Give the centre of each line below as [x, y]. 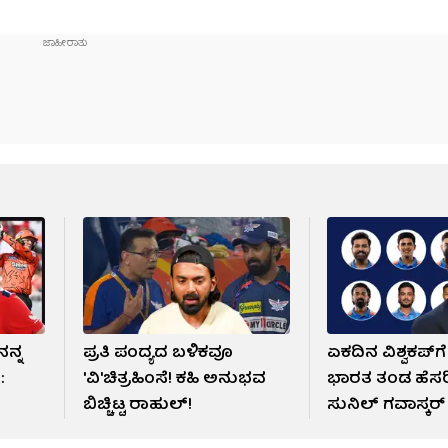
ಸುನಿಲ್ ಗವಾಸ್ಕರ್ [386, 405]
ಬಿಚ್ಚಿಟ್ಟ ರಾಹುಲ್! [137, 405]
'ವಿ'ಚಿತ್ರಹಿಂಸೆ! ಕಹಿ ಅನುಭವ [174, 379]
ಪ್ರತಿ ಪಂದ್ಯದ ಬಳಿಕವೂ [157, 353]
